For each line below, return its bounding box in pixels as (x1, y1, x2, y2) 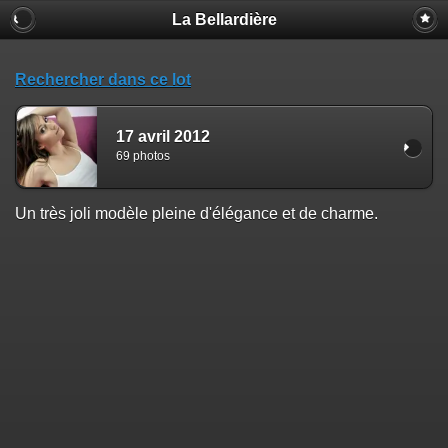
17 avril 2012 (116, 127, 210, 145)
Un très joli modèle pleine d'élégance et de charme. (15, 205, 378, 223)
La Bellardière (171, 11, 277, 28)
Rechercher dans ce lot (15, 71, 191, 88)
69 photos (116, 149, 170, 164)
